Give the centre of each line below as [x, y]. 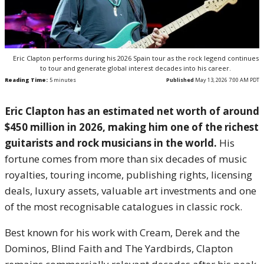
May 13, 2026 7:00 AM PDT [227, 80]
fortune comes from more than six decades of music [126, 159]
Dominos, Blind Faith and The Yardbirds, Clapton [119, 249]
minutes [64, 80]
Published [180, 80]
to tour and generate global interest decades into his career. [136, 68]
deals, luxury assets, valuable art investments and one [131, 191]
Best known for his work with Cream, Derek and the [122, 233]
